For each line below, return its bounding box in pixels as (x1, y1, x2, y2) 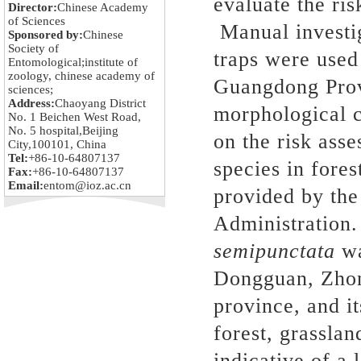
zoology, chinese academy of (8, 69, 155, 82)
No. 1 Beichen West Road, (8, 110, 141, 123)
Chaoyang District (55, 97, 146, 110)
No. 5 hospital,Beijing (8, 124, 118, 137)
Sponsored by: (8, 28, 83, 41)
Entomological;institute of (8, 56, 138, 68)
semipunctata (214, 239, 342, 263)
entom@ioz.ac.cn (44, 179, 131, 192)
